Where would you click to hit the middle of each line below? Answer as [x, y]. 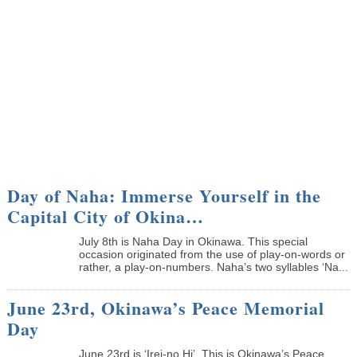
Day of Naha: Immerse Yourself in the [164, 195]
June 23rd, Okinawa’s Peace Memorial [165, 308]
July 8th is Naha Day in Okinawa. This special [193, 241]
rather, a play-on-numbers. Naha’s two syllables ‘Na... [213, 267]
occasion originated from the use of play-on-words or [212, 254]
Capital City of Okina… [105, 216]
